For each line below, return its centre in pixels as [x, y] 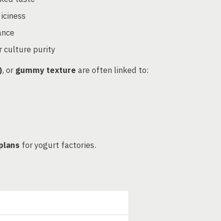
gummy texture [46, 70]
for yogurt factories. [58, 145]
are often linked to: [112, 70]
